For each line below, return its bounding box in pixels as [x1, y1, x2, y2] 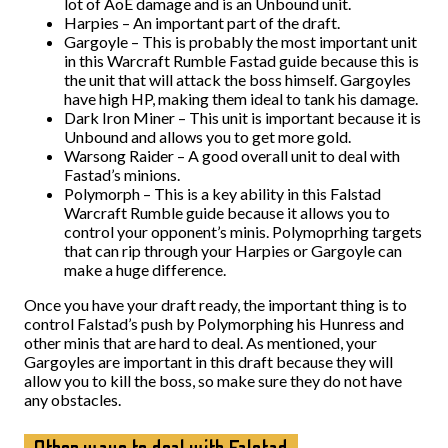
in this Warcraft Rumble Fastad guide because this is [64, 51, 419, 70]
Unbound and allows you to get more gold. [64, 127, 351, 146]
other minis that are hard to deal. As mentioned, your [24, 333, 377, 352]
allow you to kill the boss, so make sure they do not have [24, 371, 402, 390]
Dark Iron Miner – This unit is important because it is [64, 108, 421, 127]
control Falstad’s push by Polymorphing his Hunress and [24, 314, 404, 333]
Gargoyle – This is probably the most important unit [64, 32, 417, 51]
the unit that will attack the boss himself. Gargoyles [64, 70, 411, 89]
